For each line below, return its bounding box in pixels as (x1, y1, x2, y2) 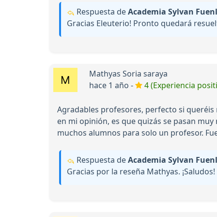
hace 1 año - (89, 80, 135, 91)
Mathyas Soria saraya (89, 68, 168, 79)
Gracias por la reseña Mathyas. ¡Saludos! (67, 166, 215, 177)
